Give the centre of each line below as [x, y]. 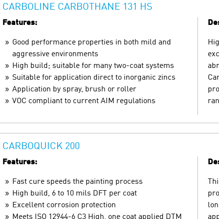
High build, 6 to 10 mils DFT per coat [75, 193]
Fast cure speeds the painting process [77, 182]
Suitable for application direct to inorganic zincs [94, 77]
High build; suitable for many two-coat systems [93, 66]
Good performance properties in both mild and [92, 42]
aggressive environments [55, 54]
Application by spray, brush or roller [74, 89]
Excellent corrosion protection [64, 205]
